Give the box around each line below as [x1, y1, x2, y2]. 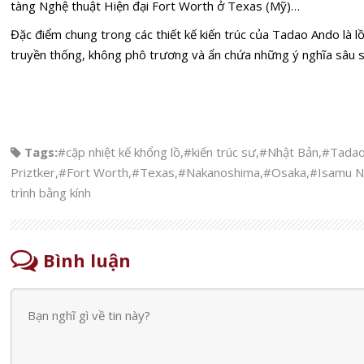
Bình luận [38, 248, 131, 272]
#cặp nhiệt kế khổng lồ [58, 144, 180, 160]
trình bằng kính [11, 184, 91, 201]
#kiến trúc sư [184, 144, 256, 160]
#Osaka [263, 164, 306, 180]
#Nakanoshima [178, 164, 260, 180]
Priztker [11, 164, 55, 180]
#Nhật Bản [259, 144, 318, 160]
